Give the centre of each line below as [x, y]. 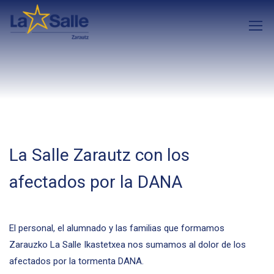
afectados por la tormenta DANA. [76, 261]
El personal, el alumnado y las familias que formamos [117, 228]
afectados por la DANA [96, 182]
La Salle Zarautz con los [99, 155]
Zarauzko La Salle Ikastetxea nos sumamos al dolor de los [128, 245]
